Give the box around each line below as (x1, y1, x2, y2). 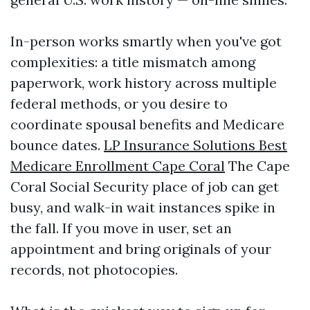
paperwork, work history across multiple (10, 74, 277, 91)
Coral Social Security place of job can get (10, 178, 279, 195)
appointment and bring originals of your (10, 240, 271, 257)
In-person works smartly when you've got (10, 33, 282, 50)
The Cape (225, 157, 290, 174)
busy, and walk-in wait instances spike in (10, 199, 275, 216)
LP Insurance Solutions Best (104, 136, 287, 154)
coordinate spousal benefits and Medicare (10, 116, 284, 133)
